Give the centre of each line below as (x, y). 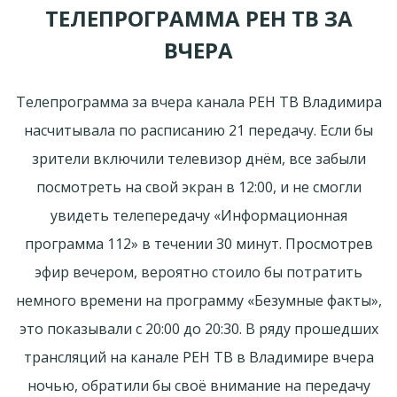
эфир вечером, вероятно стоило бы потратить (198, 272)
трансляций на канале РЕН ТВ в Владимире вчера (198, 357)
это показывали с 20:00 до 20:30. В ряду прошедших (198, 328)
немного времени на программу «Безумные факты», (198, 300)
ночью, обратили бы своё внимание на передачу (198, 385)
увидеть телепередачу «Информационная (198, 215)
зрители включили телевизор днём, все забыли (198, 158)
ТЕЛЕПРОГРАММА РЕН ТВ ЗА (198, 18)
